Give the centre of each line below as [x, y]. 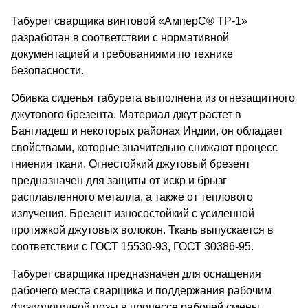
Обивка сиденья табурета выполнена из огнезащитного [153, 98]
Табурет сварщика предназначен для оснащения [136, 274]
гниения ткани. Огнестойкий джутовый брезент [131, 164]
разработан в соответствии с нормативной [120, 37]
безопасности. [47, 70]
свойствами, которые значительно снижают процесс [144, 147]
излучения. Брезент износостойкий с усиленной [133, 213]
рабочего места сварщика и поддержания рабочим [141, 290]
